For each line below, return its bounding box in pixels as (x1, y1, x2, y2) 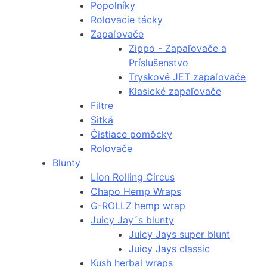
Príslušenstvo (129, 57, 188, 69)
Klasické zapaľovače (129, 85, 221, 98)
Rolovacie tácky (91, 14, 163, 26)
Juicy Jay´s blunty (91, 214, 174, 226)
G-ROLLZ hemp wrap (91, 200, 185, 212)
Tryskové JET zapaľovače (129, 71, 246, 83)
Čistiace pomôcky (91, 128, 172, 141)
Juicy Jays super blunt (129, 228, 230, 241)
